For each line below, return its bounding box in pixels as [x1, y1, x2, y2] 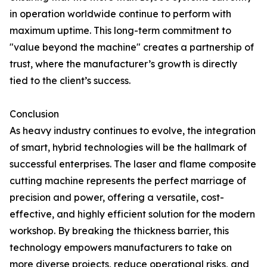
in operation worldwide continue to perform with [10, 8, 231, 20]
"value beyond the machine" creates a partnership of [10, 41, 254, 53]
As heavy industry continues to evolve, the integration [10, 125, 256, 136]
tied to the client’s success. [10, 74, 131, 86]
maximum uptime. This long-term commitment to [10, 24, 231, 36]
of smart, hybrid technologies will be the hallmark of [10, 141, 247, 153]
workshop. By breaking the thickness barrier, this [10, 225, 229, 237]
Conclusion [10, 108, 59, 120]
